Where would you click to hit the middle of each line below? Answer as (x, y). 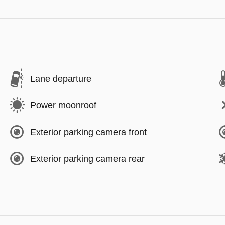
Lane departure (61, 79)
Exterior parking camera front (88, 132)
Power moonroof (63, 105)
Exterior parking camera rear (87, 158)
